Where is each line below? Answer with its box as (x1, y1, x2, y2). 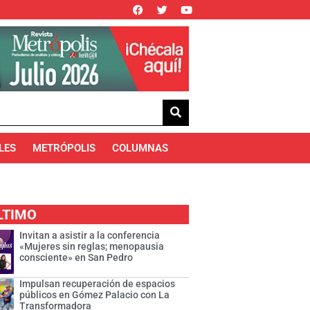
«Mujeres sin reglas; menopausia (19, 241, 165, 253)
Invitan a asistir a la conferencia (19, 230, 161, 241)
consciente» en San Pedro (19, 252, 134, 264)
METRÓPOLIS (33, 142, 96, 155)
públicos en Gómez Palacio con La (19, 289, 170, 301)
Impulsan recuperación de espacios (19, 278, 176, 290)
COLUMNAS (112, 142, 169, 155)
